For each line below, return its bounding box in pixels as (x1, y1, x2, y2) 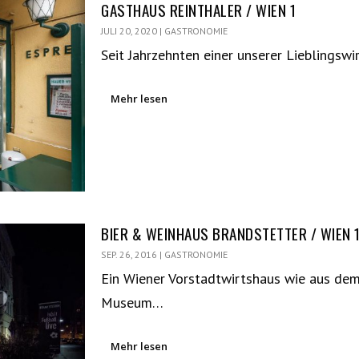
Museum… (101, 293, 164, 313)
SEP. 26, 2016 (101, 248, 158, 261)
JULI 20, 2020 (101, 25, 158, 37)
